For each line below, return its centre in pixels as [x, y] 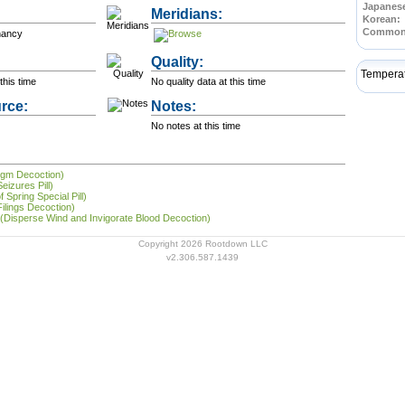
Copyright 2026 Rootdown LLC [202, 244]
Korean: [381, 19]
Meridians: [187, 14]
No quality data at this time [208, 81]
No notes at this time [196, 126]
